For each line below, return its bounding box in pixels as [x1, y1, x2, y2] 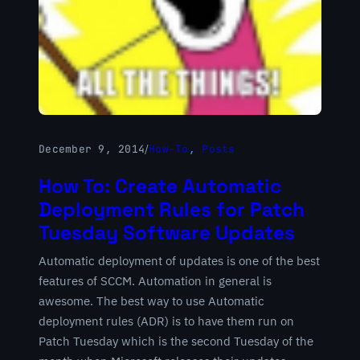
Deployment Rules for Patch [39, 196, 305, 222]
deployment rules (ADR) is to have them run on [39, 313, 294, 329]
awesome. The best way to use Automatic [39, 292, 264, 309]
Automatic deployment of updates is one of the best [39, 252, 320, 268]
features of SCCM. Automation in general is [39, 272, 272, 288]
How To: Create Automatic [39, 173, 281, 198]
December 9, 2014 [39, 142, 145, 157]
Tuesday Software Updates [39, 219, 295, 245]
